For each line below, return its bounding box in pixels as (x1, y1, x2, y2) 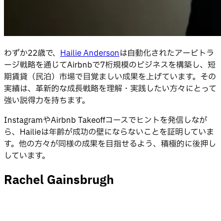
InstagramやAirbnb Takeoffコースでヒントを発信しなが (4, 114, 207, 126)
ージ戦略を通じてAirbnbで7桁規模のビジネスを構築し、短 (4, 59, 216, 71)
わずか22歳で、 (4, 47, 60, 59)
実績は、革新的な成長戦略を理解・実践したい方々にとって (4, 82, 217, 95)
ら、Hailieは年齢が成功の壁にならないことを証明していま (4, 126, 214, 138)
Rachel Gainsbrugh (4, 171, 114, 189)
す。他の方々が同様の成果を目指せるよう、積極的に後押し (4, 138, 216, 150)
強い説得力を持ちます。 (4, 94, 90, 107)
